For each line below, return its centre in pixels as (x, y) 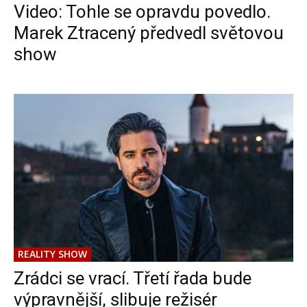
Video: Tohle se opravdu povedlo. (142, 12)
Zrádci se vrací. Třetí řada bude (133, 279)
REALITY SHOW (52, 254)
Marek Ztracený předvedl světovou (149, 33)
